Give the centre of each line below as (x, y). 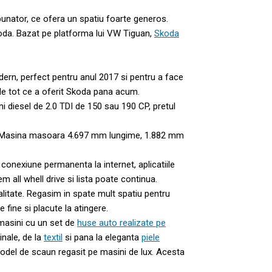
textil (53, 237)
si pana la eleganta (102, 237)
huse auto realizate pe (121, 223)
